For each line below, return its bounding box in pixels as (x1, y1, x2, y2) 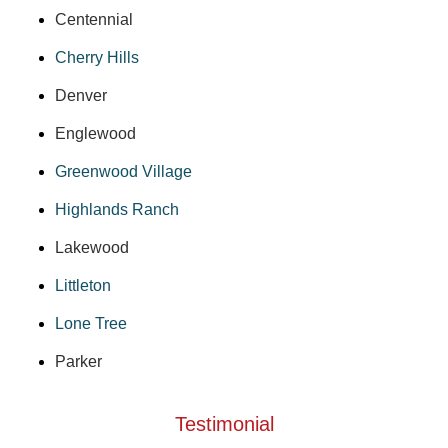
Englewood (55, 124, 136, 142)
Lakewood (55, 238, 129, 256)
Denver (55, 86, 107, 104)
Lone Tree (55, 314, 127, 332)
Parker (55, 352, 102, 370)
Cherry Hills (55, 48, 139, 66)
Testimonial (174, 413, 274, 436)
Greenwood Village (55, 162, 192, 180)
